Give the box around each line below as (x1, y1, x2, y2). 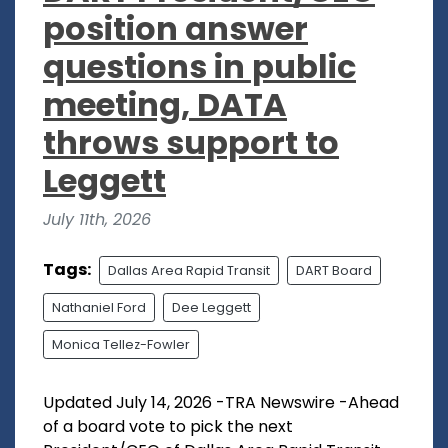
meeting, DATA (43, 81, 287, 127)
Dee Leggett (172, 298, 251, 316)
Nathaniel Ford (52, 298, 146, 316)
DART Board (296, 261, 372, 279)
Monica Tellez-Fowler (52, 335, 190, 353)
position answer (43, 5, 308, 51)
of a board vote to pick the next (43, 414, 293, 438)
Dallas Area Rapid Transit (108, 261, 270, 279)
